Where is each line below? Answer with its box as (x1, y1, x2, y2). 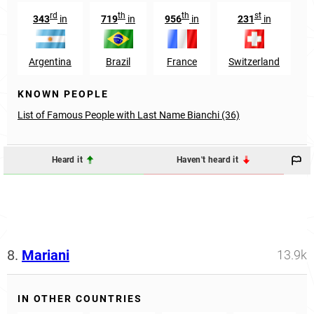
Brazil (106, 55, 130, 67)
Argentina (29, 55, 71, 67)
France (167, 55, 197, 67)
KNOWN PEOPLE (18, 88, 109, 100)
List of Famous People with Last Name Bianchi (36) (18, 109, 240, 121)
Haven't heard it (176, 155, 241, 165)
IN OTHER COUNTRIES (18, 292, 142, 304)
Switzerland (228, 55, 280, 67)
